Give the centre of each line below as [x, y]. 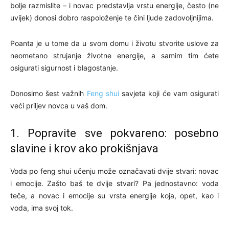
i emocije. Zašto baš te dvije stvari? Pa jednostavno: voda [114, 184]
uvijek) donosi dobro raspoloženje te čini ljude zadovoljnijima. [112, 18]
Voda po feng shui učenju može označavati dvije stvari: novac [114, 171]
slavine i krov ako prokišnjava [84, 149]
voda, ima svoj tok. [42, 208]
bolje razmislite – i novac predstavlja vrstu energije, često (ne [114, 6]
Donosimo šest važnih [49, 94]
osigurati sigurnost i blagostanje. [64, 68]
